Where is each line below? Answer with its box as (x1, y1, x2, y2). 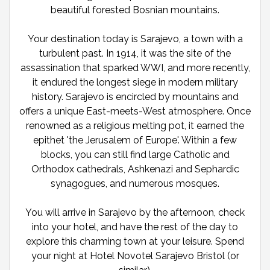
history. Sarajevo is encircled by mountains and (31, 91, 239, 103)
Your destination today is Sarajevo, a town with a (27, 33, 243, 45)
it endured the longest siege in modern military (32, 77, 238, 89)
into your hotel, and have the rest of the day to (32, 221, 238, 233)
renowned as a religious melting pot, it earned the (26, 120, 244, 132)
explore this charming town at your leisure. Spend (26, 236, 244, 248)
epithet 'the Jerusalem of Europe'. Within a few (33, 134, 237, 146)
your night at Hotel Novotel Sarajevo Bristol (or (31, 250, 239, 262)
